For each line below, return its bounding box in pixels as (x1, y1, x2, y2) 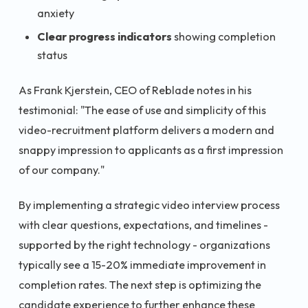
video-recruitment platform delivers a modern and (19, 122, 274, 137)
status (37, 48, 67, 63)
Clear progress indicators (37, 30, 172, 44)
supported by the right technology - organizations (19, 238, 270, 252)
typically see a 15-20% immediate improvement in (19, 258, 266, 272)
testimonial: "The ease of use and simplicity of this (19, 102, 266, 117)
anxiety (37, 6, 74, 21)
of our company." (19, 162, 104, 177)
